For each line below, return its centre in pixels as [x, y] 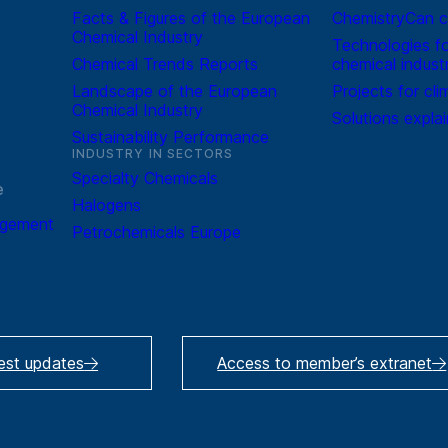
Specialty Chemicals [144, 178]
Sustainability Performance [170, 137]
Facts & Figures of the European [190, 18]
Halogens [106, 205]
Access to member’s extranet [325, 363]
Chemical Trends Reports [164, 64]
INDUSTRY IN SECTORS [152, 153]
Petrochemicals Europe [156, 232]
